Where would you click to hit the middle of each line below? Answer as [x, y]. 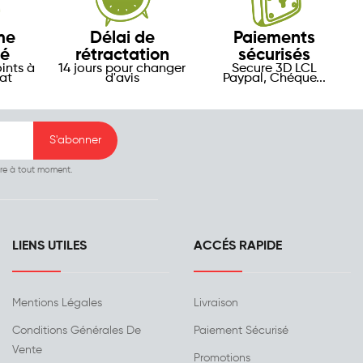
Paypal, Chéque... [275, 79]
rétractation [122, 56]
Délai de [122, 39]
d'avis [122, 79]
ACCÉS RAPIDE [238, 247]
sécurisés [275, 56]
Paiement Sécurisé [241, 331]
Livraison [216, 303]
